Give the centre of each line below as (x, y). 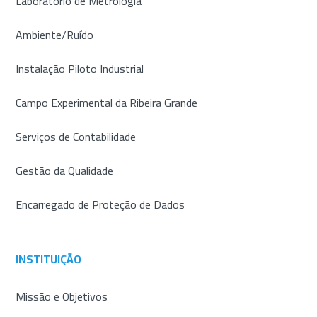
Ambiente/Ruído (55, 34)
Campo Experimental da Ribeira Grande (107, 102)
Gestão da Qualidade (65, 170)
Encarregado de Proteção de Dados (100, 204)
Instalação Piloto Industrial (80, 68)
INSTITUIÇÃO (49, 259)
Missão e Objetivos (62, 296)
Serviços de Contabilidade (76, 136)
